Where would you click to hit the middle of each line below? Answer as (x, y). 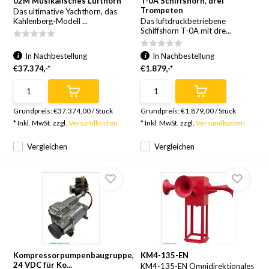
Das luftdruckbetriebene (183, 21)
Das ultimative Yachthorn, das (65, 11)
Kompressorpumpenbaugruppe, (74, 255)
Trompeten (162, 10)
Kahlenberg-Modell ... (51, 21)
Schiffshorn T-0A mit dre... (186, 31)
